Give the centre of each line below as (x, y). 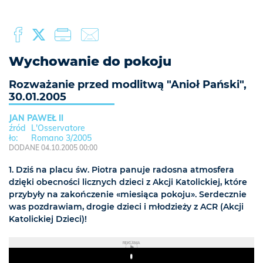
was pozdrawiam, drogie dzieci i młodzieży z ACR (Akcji (126, 207)
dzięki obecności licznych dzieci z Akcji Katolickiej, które (128, 182)
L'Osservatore (58, 128)
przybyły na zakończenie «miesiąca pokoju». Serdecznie (128, 194)
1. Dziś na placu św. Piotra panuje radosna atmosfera (122, 170)
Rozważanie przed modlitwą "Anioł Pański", (128, 85)
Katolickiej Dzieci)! (48, 219)
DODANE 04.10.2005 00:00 (53, 148)
